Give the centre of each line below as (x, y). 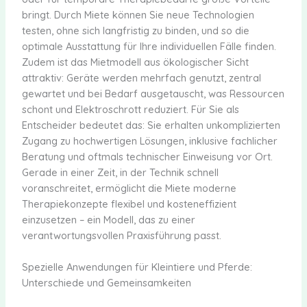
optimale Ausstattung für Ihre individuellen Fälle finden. (149, 46)
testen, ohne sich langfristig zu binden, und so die (135, 30)
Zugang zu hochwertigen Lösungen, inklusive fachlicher (149, 140)
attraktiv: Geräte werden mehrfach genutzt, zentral (141, 77)
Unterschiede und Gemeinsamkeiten (106, 283)
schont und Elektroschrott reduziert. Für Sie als (130, 109)
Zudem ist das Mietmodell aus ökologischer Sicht (135, 62)
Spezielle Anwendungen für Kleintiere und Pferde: (137, 267)
